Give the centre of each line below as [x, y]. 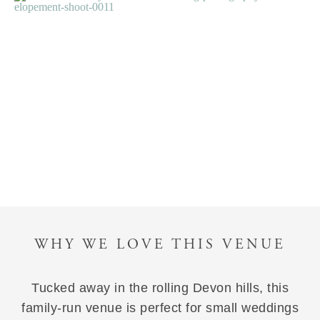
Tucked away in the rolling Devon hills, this [160, 288]
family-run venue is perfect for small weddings [160, 308]
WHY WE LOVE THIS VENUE [160, 245]
